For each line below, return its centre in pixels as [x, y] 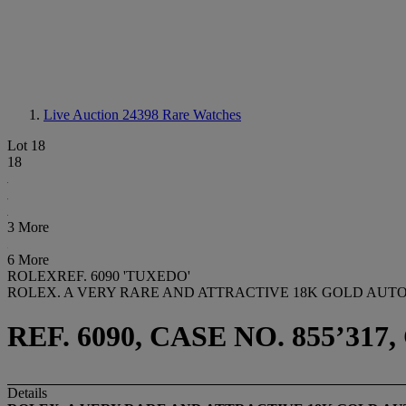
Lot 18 [26, 145]
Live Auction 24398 [103, 115]
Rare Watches [202, 115]
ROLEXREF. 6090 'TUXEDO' [99, 276]
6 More [28, 260]
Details [27, 392]
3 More [28, 227]
